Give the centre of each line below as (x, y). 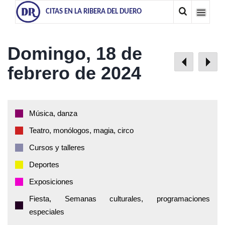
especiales (47, 212)
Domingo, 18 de (75, 53)
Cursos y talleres (57, 147)
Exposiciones (51, 182)
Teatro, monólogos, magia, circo (81, 130)
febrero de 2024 (74, 73)
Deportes (44, 164)
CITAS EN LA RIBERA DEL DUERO (94, 12)
